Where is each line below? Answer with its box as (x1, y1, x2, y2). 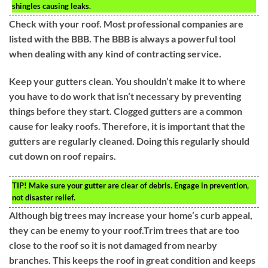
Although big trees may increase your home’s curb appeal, (9, 209, 252, 221)
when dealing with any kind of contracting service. (9, 48, 221, 60)
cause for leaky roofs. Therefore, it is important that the (9, 120, 245, 132)
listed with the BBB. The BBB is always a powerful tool (9, 33, 236, 45)
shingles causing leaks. (12, 1, 91, 11)
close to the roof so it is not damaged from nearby (9, 239, 217, 251)
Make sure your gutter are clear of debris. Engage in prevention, (27, 180, 249, 190)
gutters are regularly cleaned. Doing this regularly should (9, 135, 249, 147)
